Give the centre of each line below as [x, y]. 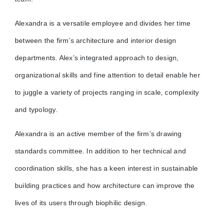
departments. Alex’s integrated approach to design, [97, 58]
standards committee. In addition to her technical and [100, 151]
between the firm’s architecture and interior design [95, 41]
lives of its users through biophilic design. [81, 203]
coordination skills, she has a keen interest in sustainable [106, 168]
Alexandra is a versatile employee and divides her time [103, 23]
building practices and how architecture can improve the [105, 186]
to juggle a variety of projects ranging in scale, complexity [107, 92]
